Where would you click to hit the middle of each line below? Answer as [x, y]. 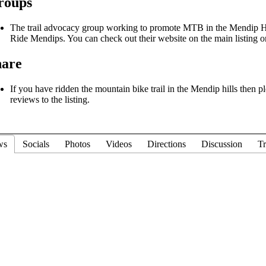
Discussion [222, 144]
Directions [167, 144]
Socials [36, 144]
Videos [119, 144]
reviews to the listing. [51, 100]
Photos [77, 144]
